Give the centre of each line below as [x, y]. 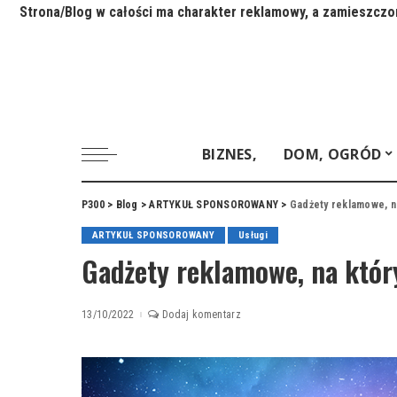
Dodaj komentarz [201, 315]
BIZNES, [230, 154]
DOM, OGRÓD [333, 154]
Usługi [253, 235]
